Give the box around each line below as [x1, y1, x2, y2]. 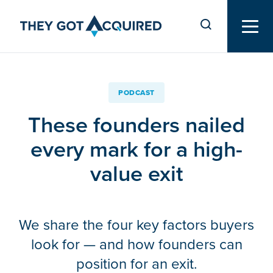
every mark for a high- [30, 133, 243, 165]
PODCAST [118, 87, 155, 98]
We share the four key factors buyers [19, 214, 254, 236]
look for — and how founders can [30, 233, 243, 255]
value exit [90, 157, 183, 190]
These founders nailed [28, 108, 245, 141]
